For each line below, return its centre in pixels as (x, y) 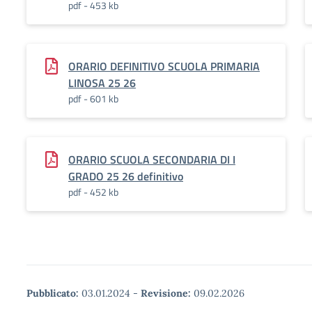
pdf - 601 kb (93, 99)
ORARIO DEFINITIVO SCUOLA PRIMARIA (164, 66)
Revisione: (166, 293)
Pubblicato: (53, 293)
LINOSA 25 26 (102, 83)
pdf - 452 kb (93, 192)
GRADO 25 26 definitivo (126, 176)
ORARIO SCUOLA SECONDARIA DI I (152, 159)
